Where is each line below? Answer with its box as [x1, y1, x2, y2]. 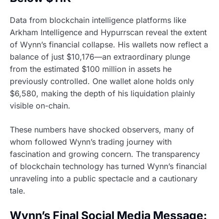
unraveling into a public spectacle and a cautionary [10, 174, 197, 184]
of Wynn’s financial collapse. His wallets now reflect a [10, 40, 208, 50]
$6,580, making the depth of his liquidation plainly [10, 88, 195, 99]
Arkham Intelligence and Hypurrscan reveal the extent [10, 27, 207, 38]
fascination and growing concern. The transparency [10, 149, 200, 159]
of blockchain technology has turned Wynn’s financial [10, 161, 207, 172]
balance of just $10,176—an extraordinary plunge [10, 52, 190, 62]
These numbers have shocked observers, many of [10, 125, 194, 135]
